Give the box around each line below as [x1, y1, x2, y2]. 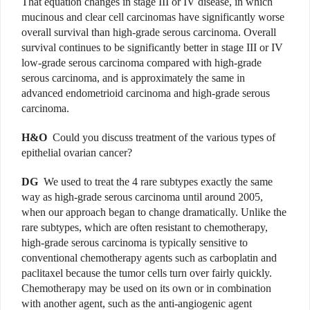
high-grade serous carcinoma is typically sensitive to [21, 237, 248, 249]
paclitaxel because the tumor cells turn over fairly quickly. [21, 267, 272, 280]
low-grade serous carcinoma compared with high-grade [21, 57, 262, 69]
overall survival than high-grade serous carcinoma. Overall [21, 26, 276, 39]
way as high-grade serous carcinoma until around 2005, [21, 191, 263, 203]
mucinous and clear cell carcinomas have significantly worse [21, 11, 284, 24]
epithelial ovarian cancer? [21, 147, 132, 159]
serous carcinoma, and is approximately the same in [21, 72, 245, 84]
